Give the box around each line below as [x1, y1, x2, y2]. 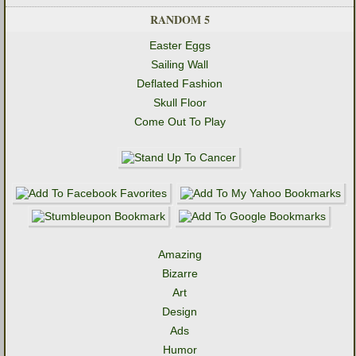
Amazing [157, 248, 202, 261]
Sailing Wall [151, 58, 208, 72]
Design [162, 305, 197, 319]
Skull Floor [153, 96, 207, 110]
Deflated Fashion [137, 77, 222, 91]
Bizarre [161, 267, 198, 281]
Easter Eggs [149, 39, 211, 52]
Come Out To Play [133, 115, 226, 129]
